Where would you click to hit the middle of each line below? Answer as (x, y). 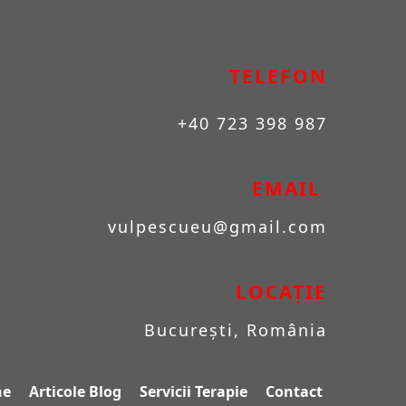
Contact (294, 391)
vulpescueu (160, 227)
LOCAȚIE (281, 292)
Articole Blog (75, 391)
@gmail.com (270, 227)
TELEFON (278, 76)
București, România (236, 330)
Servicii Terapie (193, 391)
